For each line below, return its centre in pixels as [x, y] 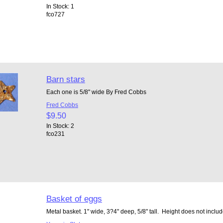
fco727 [55, 14]
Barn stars [65, 79]
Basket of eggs [74, 198]
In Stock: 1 [60, 6]
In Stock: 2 [60, 125]
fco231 [55, 133]
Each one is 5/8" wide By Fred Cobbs [96, 92]
